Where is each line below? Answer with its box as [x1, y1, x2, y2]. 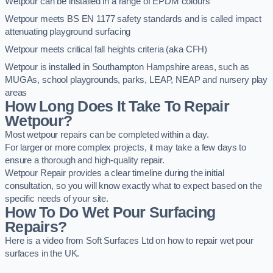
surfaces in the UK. [5, 248, 80, 258]
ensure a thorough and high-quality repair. [5, 155, 165, 165]
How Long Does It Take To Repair [5, 97, 229, 115]
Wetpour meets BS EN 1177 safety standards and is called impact [5, 13, 261, 24]
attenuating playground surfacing [5, 26, 131, 37]
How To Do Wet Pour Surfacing [5, 204, 216, 221]
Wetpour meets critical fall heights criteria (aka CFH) [5, 44, 208, 54]
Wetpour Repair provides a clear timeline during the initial [5, 168, 224, 178]
